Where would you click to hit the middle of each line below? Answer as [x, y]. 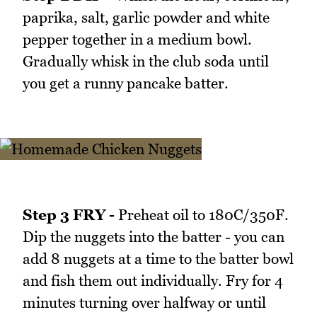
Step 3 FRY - [69, 215]
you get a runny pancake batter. [126, 83]
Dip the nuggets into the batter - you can [154, 237]
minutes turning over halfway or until [144, 303]
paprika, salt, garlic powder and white [146, 17]
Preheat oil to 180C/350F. [202, 215]
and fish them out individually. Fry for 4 [153, 281]
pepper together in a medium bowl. [137, 39]
